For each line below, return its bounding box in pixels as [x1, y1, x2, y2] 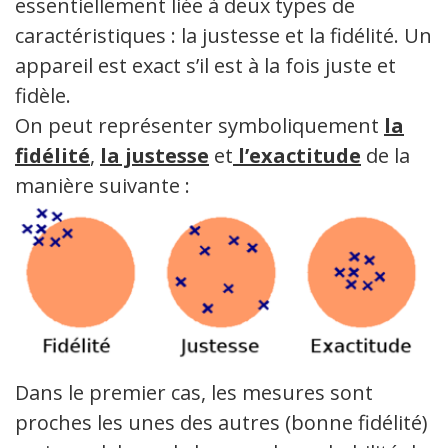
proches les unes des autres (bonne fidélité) [15, 409, 428, 437]
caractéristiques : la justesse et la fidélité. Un [15, 22, 432, 49]
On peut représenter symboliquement [15, 112, 384, 139]
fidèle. [15, 82, 71, 109]
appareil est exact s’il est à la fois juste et [15, 52, 396, 79]
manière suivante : [15, 172, 190, 199]
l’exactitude [233, 142, 361, 169]
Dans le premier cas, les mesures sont [15, 379, 373, 407]
